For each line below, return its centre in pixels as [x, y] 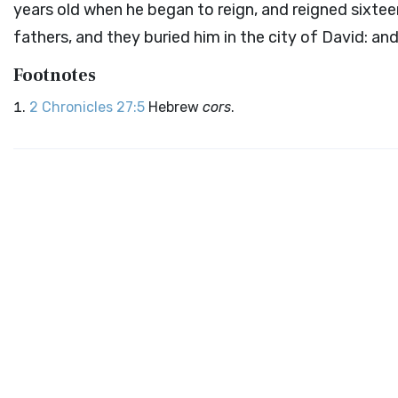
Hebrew [175, 107]
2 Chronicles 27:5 [87, 107]
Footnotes [55, 76]
